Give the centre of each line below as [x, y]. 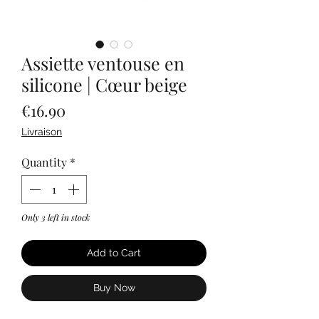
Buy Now [114, 288]
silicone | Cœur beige [104, 85]
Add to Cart [114, 253]
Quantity [44, 162]
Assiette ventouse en [103, 63]
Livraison [42, 132]
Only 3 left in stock [56, 218]
